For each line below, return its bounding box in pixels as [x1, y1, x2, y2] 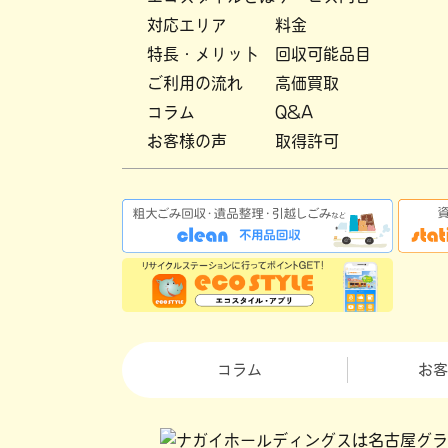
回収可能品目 [275, 45, 371, 62]
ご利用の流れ [147, 74, 243, 91]
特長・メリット [147, 45, 259, 62]
